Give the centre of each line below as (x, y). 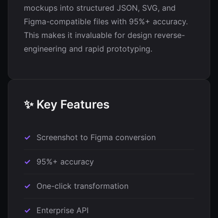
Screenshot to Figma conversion (96, 137)
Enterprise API (63, 210)
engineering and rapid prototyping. (88, 49)
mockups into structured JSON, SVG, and (100, 8)
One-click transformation (82, 186)
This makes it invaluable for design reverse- (104, 35)
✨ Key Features (67, 104)
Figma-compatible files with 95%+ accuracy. (106, 21)
